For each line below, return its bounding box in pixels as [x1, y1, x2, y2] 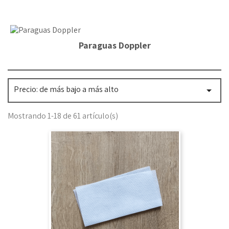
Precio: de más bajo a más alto [14, 84, 119, 95]
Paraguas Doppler [78, 39, 151, 51]
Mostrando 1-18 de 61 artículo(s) [8, 110, 118, 121]
